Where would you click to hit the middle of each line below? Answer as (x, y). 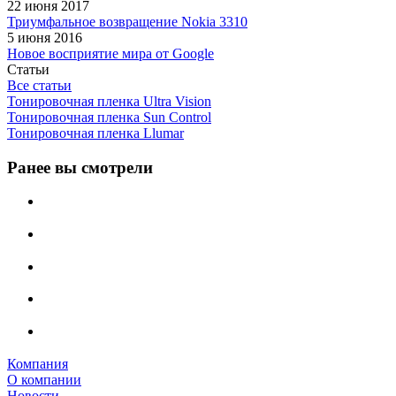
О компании (44, 379)
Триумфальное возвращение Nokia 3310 (127, 21)
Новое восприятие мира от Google (110, 53)
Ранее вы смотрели (80, 167)
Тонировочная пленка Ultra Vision (109, 101)
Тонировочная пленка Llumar (95, 133)
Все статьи (39, 85)
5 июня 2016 (45, 37)
